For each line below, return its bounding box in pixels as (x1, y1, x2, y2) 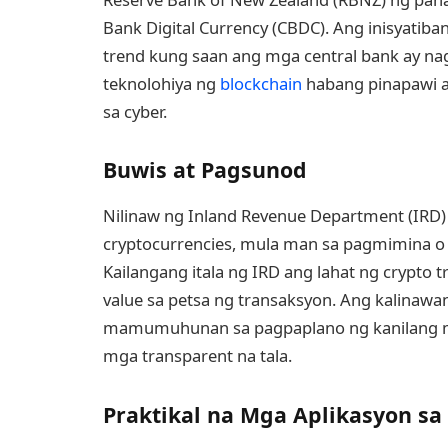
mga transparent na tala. (103, 344, 292, 368)
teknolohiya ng (103, 71, 220, 95)
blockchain (220, 71, 302, 95)
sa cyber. (103, 99, 167, 123)
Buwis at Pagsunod (103, 155, 307, 185)
